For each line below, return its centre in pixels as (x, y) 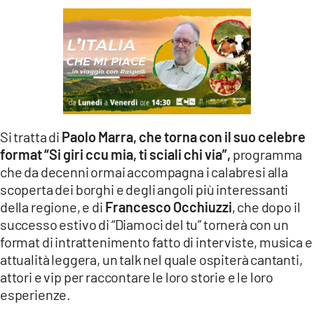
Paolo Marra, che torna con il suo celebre (183, 137)
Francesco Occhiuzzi (168, 207)
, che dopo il (266, 207)
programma (267, 155)
